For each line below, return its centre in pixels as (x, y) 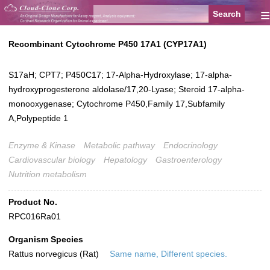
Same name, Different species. (168, 254)
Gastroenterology (189, 160)
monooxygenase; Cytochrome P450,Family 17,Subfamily (117, 104)
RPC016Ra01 (35, 217)
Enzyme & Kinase (42, 146)
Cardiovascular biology (52, 160)
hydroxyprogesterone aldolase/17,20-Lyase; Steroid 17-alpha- (127, 89)
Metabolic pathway (119, 146)
